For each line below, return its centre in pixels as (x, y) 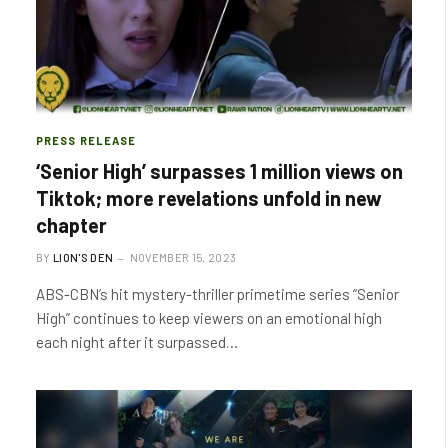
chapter (71, 225)
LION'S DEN (83, 257)
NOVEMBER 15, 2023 (183, 257)
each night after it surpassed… (137, 342)
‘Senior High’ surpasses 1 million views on (219, 171)
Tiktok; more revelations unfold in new (209, 198)
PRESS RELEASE (86, 140)
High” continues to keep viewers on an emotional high (209, 318)
